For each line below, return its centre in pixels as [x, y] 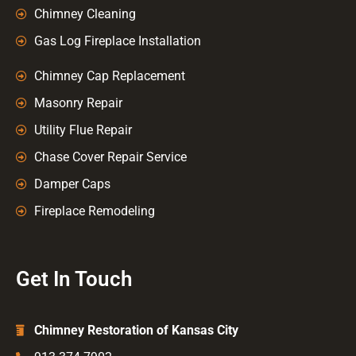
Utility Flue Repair [83, 130]
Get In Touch [74, 279]
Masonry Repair [78, 103]
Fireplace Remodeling [94, 211]
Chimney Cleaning [85, 14]
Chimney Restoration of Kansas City [136, 330]
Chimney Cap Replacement [109, 75]
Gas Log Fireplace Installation [117, 41]
